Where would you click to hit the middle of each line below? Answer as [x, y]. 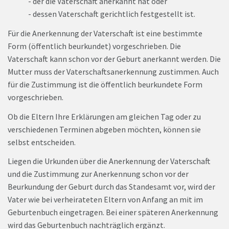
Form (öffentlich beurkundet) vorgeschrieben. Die [94, 46]
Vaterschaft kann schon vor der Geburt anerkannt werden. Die [114, 59]
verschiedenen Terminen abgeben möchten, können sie [104, 129]
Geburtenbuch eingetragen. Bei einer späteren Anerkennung [113, 212]
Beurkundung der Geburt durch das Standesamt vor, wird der [111, 187]
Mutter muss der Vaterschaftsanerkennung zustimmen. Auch [113, 71]
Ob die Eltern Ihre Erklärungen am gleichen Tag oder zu [104, 116]
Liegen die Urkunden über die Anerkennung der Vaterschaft [109, 161]
